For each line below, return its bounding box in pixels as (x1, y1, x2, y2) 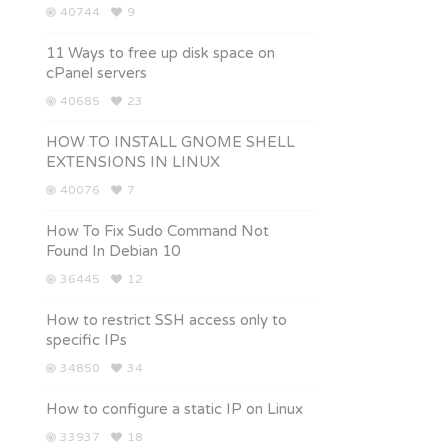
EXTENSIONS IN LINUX (46, 153, 220, 171)
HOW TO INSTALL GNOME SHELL (46, 133, 295, 151)
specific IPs (46, 331, 127, 349)
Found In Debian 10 (46, 242, 180, 260)
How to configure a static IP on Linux (46, 400, 303, 418)
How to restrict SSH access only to (46, 311, 287, 329)
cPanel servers (46, 64, 147, 82)
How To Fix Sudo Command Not (46, 222, 269, 240)
